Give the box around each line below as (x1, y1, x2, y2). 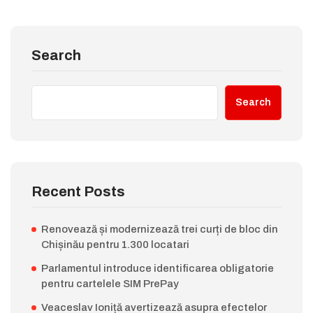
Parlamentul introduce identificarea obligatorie (41, 263, 274, 275)
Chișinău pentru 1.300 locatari (41, 239, 189, 251)
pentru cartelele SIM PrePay (41, 278, 179, 290)
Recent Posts (31, 184, 125, 200)
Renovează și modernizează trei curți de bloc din (41, 224, 278, 235)
